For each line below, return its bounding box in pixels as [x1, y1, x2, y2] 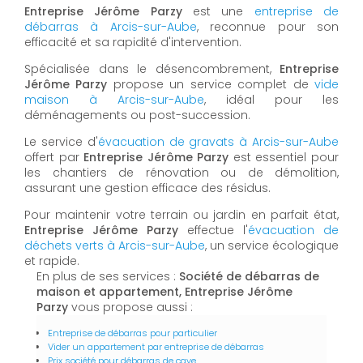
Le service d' [24, 133, 98, 150]
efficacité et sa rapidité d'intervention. [24, 33, 241, 50]
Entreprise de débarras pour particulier [48, 326, 217, 340]
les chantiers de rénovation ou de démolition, [24, 164, 339, 181]
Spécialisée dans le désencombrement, [24, 60, 280, 77]
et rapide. [24, 252, 79, 269]
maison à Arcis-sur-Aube [24, 91, 204, 108]
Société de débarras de [179, 267, 319, 284]
